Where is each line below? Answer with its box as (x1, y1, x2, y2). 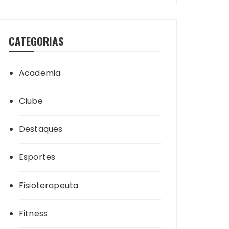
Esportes (19, 151, 56, 163)
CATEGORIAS (9, 33, 64, 49)
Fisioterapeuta (19, 179, 79, 191)
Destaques (19, 123, 63, 135)
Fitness (19, 208, 48, 219)
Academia (19, 67, 61, 79)
